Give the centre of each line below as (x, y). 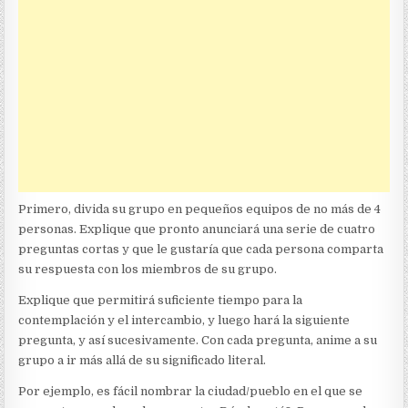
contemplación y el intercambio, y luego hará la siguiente (184, 321)
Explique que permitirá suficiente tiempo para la (161, 301)
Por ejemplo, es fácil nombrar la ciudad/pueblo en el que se (191, 392)
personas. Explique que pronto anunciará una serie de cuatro (197, 229)
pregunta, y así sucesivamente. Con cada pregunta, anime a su (198, 341)
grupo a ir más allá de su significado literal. (143, 361)
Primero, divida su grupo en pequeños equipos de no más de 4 (200, 209)
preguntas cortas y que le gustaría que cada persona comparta (201, 250)
